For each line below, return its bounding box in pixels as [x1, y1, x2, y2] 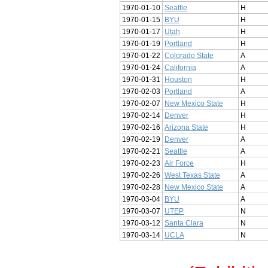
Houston [165, 75, 192, 83]
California [165, 63, 196, 71]
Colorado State [165, 51, 214, 59]
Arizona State [165, 123, 208, 131]
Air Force [165, 159, 194, 167]
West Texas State [165, 171, 220, 179]
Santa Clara [165, 219, 203, 227]
